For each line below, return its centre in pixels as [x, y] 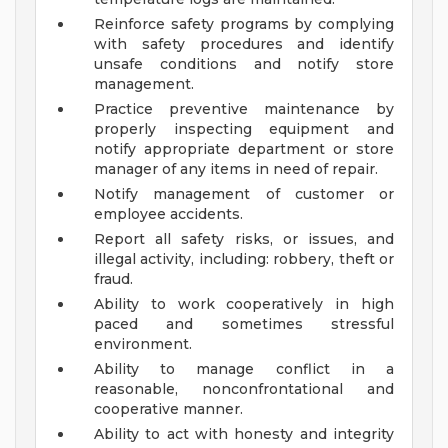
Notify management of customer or [244, 194]
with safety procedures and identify [244, 44]
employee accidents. [168, 214]
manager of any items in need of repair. [236, 169]
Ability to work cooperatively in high [244, 304]
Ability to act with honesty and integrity [244, 434]
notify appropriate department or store [244, 149]
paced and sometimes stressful [244, 324]
